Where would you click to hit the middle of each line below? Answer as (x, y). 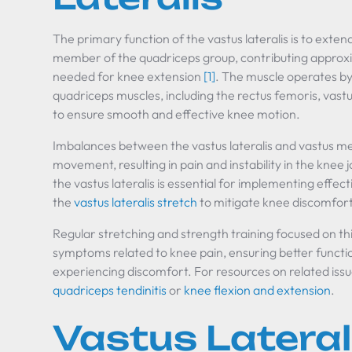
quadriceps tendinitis (110, 290)
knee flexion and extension (258, 290)
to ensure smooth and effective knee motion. (177, 114)
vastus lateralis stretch (136, 202)
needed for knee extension (128, 76)
